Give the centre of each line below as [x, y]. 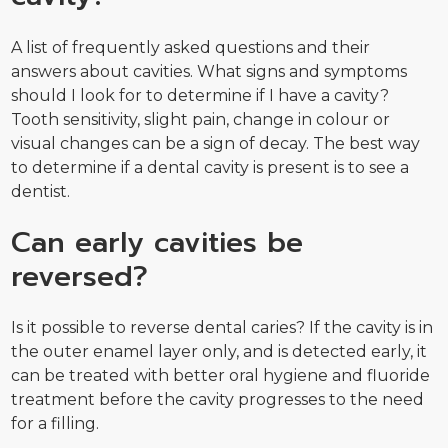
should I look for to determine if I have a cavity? [200, 95]
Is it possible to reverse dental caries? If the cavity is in [222, 328]
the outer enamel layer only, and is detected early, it [219, 352]
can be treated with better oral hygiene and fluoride [221, 376]
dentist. [41, 191]
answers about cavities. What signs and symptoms [209, 71]
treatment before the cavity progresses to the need [218, 400]
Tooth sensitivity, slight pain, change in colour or [201, 119]
